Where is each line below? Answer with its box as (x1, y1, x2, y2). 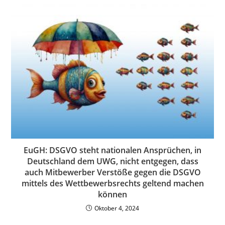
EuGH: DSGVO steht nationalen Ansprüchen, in (24, 145, 201, 156)
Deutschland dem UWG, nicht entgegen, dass (27, 156, 198, 167)
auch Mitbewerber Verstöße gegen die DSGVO (24, 167, 201, 178)
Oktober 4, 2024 (94, 204, 139, 213)
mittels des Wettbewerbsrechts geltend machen (21, 178, 204, 189)
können (98, 189, 127, 200)
